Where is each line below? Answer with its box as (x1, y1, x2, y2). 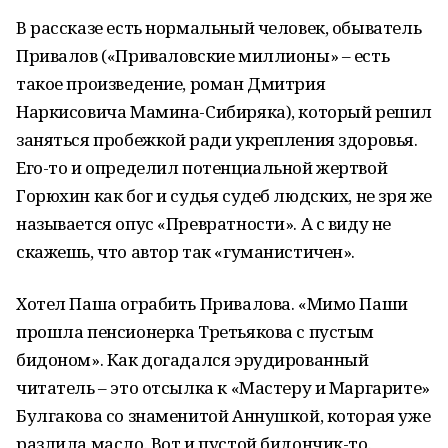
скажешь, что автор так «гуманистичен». (16, 240, 356, 263)
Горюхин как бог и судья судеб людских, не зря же (16, 184, 432, 207)
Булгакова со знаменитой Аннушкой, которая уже (16, 404, 431, 427)
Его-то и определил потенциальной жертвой (16, 156, 388, 179)
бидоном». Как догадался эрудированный (16, 348, 369, 371)
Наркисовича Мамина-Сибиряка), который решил (16, 100, 432, 123)
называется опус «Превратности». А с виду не (16, 212, 391, 235)
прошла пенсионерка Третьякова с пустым (16, 320, 375, 343)
